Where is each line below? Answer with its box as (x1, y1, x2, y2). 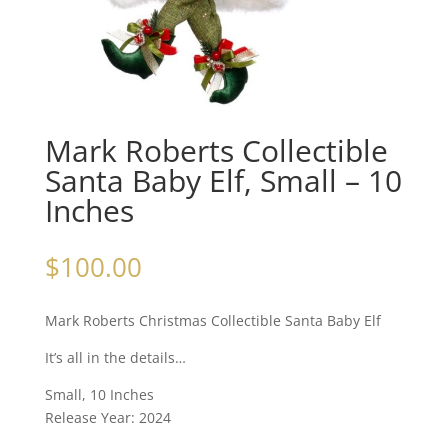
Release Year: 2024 (44, 408, 171, 428)
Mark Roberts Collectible (44, 130, 388, 172)
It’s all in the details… (44, 348, 186, 368)
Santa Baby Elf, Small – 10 (44, 160, 402, 202)
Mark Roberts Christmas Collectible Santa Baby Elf (44, 311, 381, 331)
